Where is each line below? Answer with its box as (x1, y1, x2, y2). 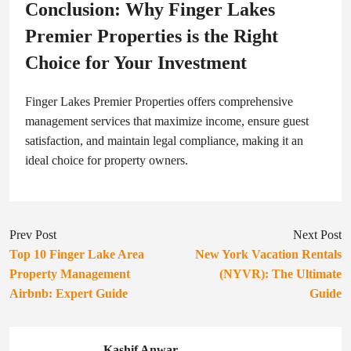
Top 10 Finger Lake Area (9, 248, 144, 262)
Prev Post (9, 228, 56, 242)
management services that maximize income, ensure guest (25, 114, 309, 128)
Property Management (9, 267, 130, 281)
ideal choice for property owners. (25, 154, 188, 168)
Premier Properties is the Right (25, 26, 278, 47)
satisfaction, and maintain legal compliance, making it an (25, 134, 303, 148)
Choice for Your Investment (25, 52, 247, 74)
